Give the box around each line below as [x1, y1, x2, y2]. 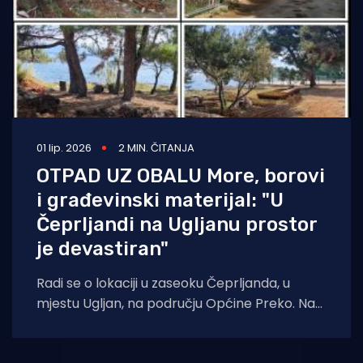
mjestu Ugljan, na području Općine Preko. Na [36, 294, 315, 314]
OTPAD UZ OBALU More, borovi [36, 164, 325, 188]
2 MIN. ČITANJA [118, 140, 194, 156]
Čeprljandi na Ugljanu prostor [36, 213, 317, 237]
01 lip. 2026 [36, 140, 92, 156]
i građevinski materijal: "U [36, 189, 284, 212]
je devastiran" [36, 237, 169, 261]
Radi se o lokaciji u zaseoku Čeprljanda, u [36, 274, 290, 293]
